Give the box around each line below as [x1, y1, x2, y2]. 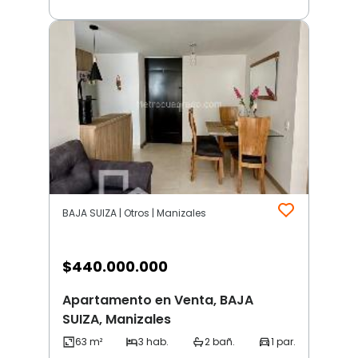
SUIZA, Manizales [62, 310, 171, 328]
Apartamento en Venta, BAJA [62, 291, 253, 309]
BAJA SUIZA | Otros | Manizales [62, 206, 206, 220]
